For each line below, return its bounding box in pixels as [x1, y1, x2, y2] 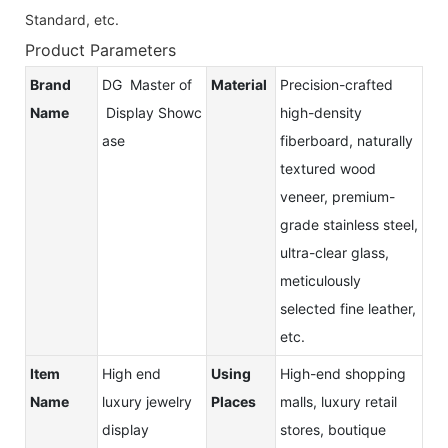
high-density [280, 103, 362, 121]
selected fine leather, [280, 299, 416, 317]
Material [211, 75, 267, 93]
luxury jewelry [102, 392, 192, 410]
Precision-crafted [280, 75, 393, 93]
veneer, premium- [280, 187, 395, 205]
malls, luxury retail [280, 392, 397, 410]
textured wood [280, 159, 376, 177]
